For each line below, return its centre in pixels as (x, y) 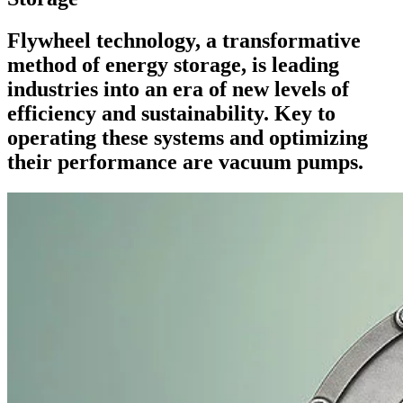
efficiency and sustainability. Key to (171, 113)
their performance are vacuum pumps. (185, 161)
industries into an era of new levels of (178, 89)
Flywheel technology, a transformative (184, 40)
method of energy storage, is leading (173, 64)
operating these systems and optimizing (188, 137)
